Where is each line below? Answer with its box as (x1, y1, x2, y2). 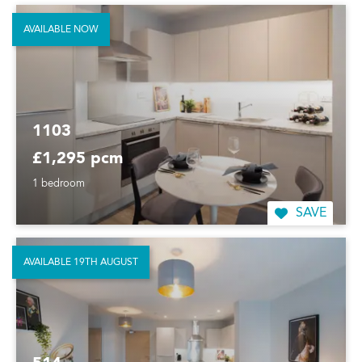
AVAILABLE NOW (23, 24, 99, 35)
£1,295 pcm (32, 150, 123, 167)
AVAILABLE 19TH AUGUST (23, 257, 138, 267)
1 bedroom (32, 179, 85, 189)
